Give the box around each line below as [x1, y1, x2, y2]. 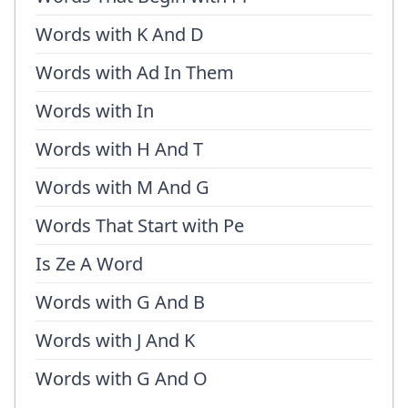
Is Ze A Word [36, 251, 143, 276]
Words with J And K [36, 328, 195, 352]
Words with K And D [36, 22, 204, 46]
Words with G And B [36, 290, 205, 314]
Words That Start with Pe [36, 213, 244, 238]
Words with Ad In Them [36, 60, 234, 85]
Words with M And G [36, 175, 209, 199]
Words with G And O [36, 366, 208, 391]
